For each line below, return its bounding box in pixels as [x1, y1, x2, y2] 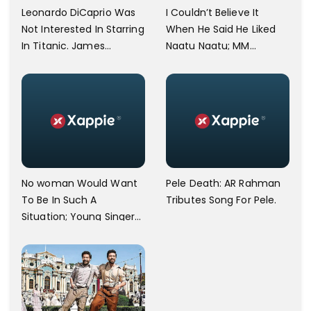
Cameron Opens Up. [22, 56, 121, 70]
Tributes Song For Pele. [166, 193, 277, 208]
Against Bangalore [22, 226, 110, 241]
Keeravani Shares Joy [166, 56, 270, 70]
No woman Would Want [22, 176, 137, 191]
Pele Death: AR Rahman [166, 176, 281, 191]
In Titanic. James [22, 39, 105, 53]
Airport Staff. [22, 243, 84, 258]
